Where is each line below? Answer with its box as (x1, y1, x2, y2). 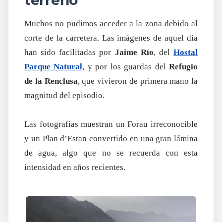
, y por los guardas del (82, 62, 169, 72)
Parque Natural (24, 62, 83, 72)
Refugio (169, 62, 198, 72)
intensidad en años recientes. (24, 163, 125, 172)
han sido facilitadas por (24, 48, 115, 57)
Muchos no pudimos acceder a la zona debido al (24, 19, 198, 29)
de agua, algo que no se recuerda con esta (24, 148, 198, 158)
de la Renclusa (24, 76, 78, 86)
